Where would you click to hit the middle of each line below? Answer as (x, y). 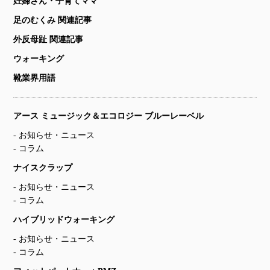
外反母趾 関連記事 (49, 40)
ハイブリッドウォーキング (64, 220)
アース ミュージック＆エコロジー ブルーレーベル (109, 116)
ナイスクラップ (43, 168)
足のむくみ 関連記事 (53, 20)
